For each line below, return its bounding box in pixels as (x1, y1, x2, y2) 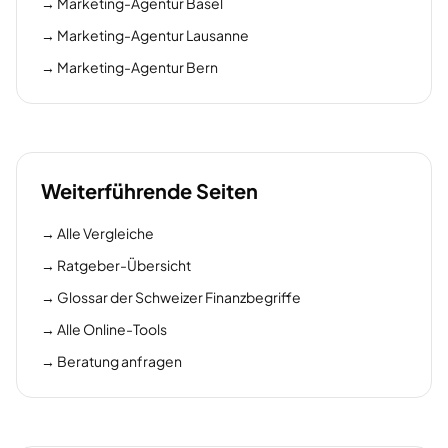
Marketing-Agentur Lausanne (57, 26, 249, 44)
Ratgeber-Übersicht (57, 256, 191, 274)
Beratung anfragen (57, 352, 182, 370)
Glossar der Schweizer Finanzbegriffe (57, 288, 301, 306)
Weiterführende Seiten (41, 178, 258, 203)
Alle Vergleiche (57, 224, 154, 242)
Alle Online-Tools (57, 320, 167, 338)
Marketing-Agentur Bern (57, 58, 218, 76)
